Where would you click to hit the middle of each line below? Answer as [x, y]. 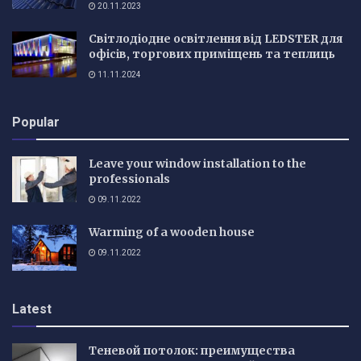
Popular [36, 122]
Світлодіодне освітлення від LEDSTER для [216, 38]
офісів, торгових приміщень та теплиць [212, 54]
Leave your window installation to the [197, 163]
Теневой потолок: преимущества [192, 351]
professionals [129, 178]
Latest [32, 310]
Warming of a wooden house [172, 232]
